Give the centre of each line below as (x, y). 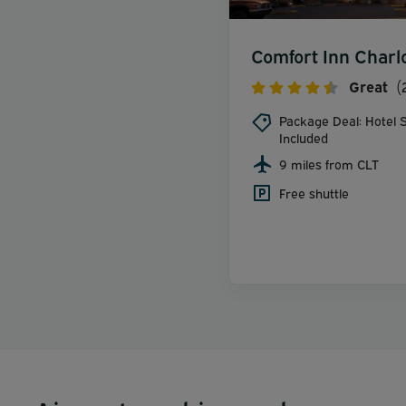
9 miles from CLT (329, 163)
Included (304, 137)
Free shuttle (314, 192)
